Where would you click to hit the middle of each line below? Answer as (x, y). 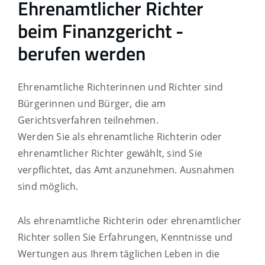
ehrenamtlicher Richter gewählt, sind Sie (110, 153)
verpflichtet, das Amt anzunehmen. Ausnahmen (126, 169)
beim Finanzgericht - (101, 31)
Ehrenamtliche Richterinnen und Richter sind (121, 87)
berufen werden (82, 54)
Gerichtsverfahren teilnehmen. (88, 120)
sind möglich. (48, 186)
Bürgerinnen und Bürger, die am (92, 103)
